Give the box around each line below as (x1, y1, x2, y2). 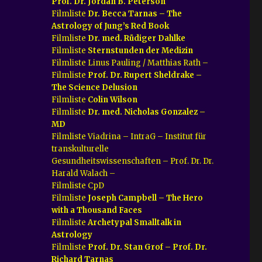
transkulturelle (51, 143, 109, 154)
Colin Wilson (88, 94, 138, 105)
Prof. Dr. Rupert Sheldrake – (88, 70, 202, 80)
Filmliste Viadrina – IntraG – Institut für (51, 131, 207, 142)
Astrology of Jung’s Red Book (51, 20, 170, 31)
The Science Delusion (51, 82, 138, 92)
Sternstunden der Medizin (88, 45, 194, 56)
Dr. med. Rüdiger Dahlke (88, 33, 186, 43)
